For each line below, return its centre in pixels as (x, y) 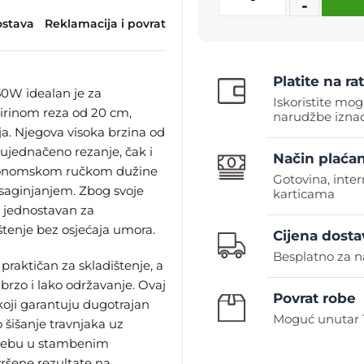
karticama (304, 194)
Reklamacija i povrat (105, 24)
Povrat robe (314, 298)
